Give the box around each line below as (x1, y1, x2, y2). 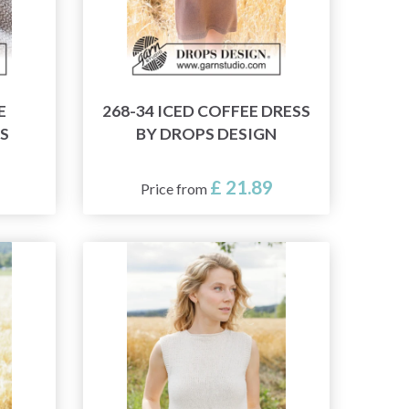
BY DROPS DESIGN (136, 124, 277, 144)
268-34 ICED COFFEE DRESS (102, 101, 310, 121)
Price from (140, 180, 210, 198)
